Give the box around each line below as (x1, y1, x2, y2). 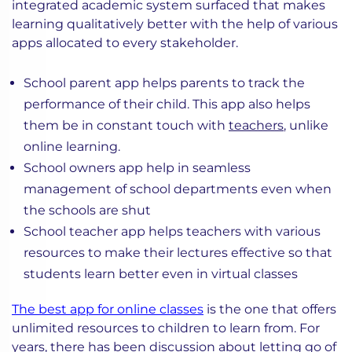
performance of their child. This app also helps (24, 97, 310, 112)
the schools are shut (24, 203, 151, 218)
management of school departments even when (24, 181, 332, 197)
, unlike (284, 118, 328, 134)
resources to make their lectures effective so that (24, 245, 332, 261)
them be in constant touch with (24, 118, 229, 134)
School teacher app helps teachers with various (24, 224, 321, 240)
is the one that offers (203, 302, 336, 317)
